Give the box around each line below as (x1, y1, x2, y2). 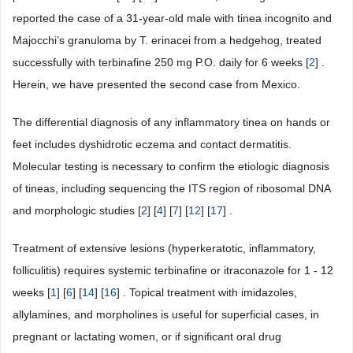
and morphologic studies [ (13, 204, 141, 217)
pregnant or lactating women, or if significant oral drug (13, 330, 281, 344)
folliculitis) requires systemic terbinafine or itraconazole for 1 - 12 (13, 264, 333, 277)
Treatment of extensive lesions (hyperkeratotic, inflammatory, (13, 242, 316, 255)
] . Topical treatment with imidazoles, (117, 286, 297, 299)
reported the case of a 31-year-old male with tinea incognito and (13, 12, 332, 25)
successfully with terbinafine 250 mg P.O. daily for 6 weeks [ (13, 56, 309, 69)
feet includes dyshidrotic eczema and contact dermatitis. (13, 138, 292, 151)
